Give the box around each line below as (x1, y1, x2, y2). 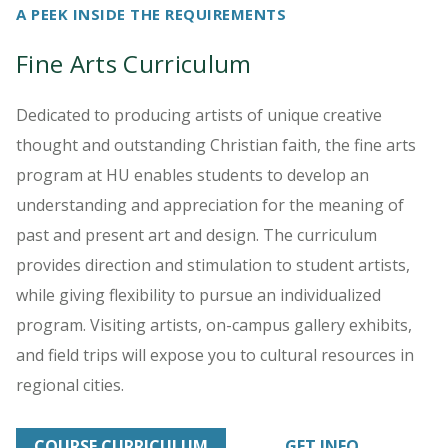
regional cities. (16, 373, 128, 396)
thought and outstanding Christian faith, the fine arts (16, 133, 416, 156)
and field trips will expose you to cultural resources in (16, 343, 414, 366)
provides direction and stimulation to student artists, (16, 253, 410, 276)
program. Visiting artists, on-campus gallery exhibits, (16, 313, 412, 336)
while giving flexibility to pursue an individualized (16, 283, 381, 306)
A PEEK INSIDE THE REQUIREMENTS (16, 3, 286, 24)
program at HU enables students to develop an (16, 163, 369, 186)
